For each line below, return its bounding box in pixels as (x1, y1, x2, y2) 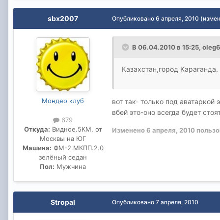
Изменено (112, 126, 146, 134)
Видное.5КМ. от (50, 125, 102, 133)
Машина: (22, 143, 52, 152)
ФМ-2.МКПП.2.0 (51, 143, 104, 152)
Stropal (51, 197, 75, 206)
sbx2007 (48, 14, 78, 23)
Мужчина (55, 162, 86, 170)
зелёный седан (39, 153, 87, 161)
